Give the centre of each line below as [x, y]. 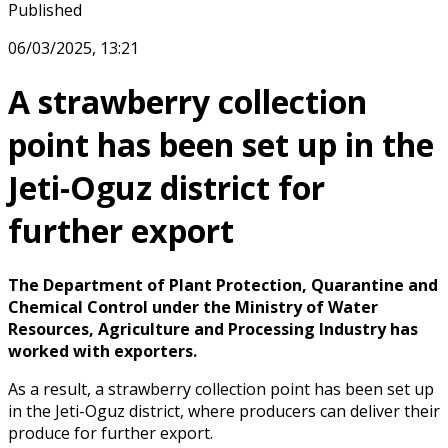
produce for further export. [110, 432]
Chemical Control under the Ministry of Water [193, 306]
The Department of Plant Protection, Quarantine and [223, 284]
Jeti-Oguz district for [166, 188]
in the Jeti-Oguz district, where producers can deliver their [224, 410]
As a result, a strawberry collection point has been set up [221, 388]
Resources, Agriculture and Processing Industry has [213, 328]
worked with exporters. [102, 350]
